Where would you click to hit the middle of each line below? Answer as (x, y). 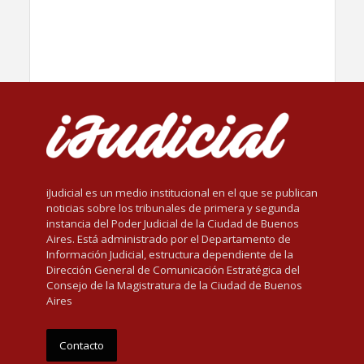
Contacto (81, 345)
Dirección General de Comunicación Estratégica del (173, 269)
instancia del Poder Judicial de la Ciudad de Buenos (172, 223)
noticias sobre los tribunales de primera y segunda (173, 208)
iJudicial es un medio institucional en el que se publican (182, 192)
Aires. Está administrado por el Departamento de (168, 238)
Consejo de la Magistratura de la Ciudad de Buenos (174, 285)
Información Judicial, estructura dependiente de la (169, 254)
